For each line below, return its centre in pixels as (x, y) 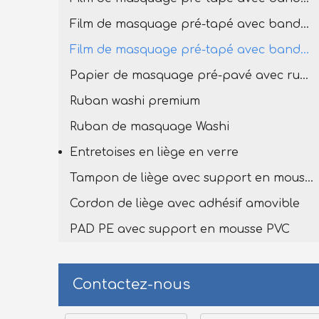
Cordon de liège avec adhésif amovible (185, 204)
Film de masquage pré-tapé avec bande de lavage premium (305, 24)
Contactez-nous (131, 284)
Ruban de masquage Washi (150, 127)
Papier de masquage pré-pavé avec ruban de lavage (304, 75)
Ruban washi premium (135, 101)
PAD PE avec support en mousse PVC (180, 229)
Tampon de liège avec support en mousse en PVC (309, 178)
